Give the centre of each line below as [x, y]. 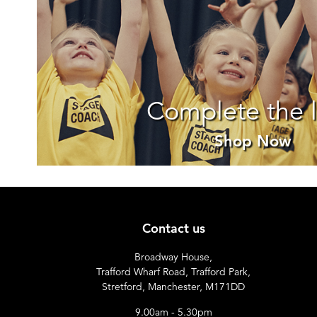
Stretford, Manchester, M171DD [174, 287]
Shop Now [253, 141]
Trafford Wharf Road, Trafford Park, [174, 272]
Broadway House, [174, 258]
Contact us [173, 229]
